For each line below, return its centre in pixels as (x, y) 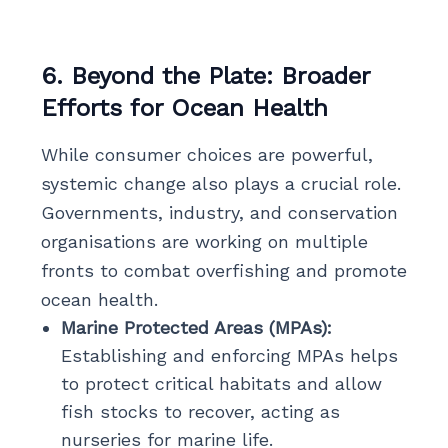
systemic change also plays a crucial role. (220, 183)
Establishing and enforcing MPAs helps (229, 355)
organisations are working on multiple (204, 241)
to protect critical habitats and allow (221, 383)
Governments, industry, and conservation (219, 212)
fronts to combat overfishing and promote (223, 270)
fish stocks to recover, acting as (200, 411)
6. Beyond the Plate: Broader (205, 75)
